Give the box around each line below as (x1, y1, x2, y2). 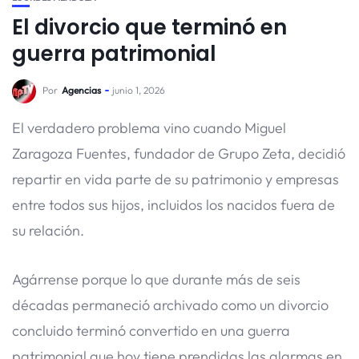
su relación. (12, 221, 84, 240)
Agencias (62, 84, 101, 96)
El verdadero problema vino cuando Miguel (12, 119, 286, 137)
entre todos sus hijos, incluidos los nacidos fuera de (12, 196, 335, 214)
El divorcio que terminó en (12, 13, 287, 42)
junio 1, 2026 (112, 84, 165, 96)
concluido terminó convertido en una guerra (12, 321, 290, 340)
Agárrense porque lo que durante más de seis (12, 269, 301, 288)
